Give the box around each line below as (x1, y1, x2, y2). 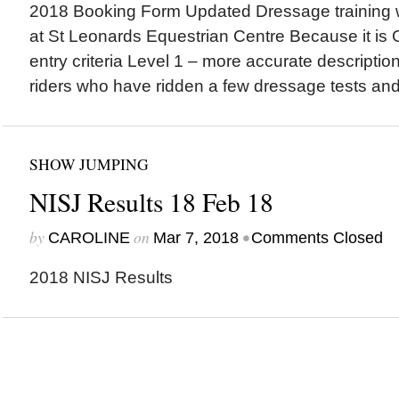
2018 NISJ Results (28, 268, 173, 287)
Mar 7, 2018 (152, 229, 239, 247)
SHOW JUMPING (28, 153, 149, 175)
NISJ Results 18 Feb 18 (28, 184, 273, 219)
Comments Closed (250, 229, 383, 247)
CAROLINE (47, 229, 130, 247)
